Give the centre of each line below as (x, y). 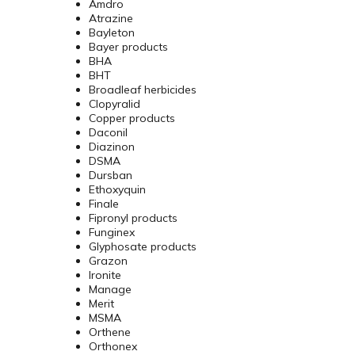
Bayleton (112, 33)
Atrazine (111, 19)
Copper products (132, 118)
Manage (110, 290)
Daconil (108, 133)
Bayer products (128, 47)
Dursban (111, 176)
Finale (104, 204)
